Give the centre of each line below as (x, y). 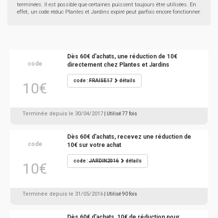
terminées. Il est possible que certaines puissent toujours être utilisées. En (107, 5)
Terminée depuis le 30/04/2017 (63, 114)
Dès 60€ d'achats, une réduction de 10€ (122, 56)
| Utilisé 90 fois (121, 194)
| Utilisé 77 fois (121, 114)
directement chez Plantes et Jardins (118, 65)
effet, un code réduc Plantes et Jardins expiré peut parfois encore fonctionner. (109, 12)
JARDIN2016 (104, 161)
